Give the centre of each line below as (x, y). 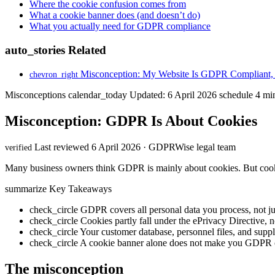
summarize (26, 188)
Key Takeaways (80, 188)
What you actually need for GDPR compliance (120, 26)
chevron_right (54, 74)
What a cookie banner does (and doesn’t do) (115, 15)
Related (86, 50)
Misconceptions (37, 95)
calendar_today (98, 95)
